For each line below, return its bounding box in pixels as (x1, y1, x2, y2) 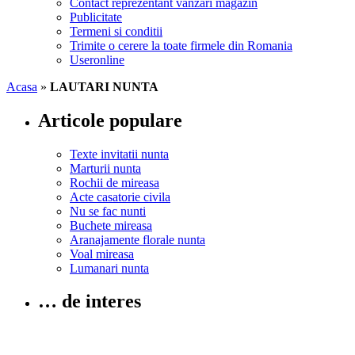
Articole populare (38, 109, 182, 131)
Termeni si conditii (70, 24, 162, 38)
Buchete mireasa (70, 218, 152, 232)
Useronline (70, 52, 124, 67)
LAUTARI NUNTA (50, 79, 158, 94)
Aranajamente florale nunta (70, 232, 205, 246)
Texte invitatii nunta (70, 147, 169, 161)
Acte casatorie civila (70, 189, 170, 204)
